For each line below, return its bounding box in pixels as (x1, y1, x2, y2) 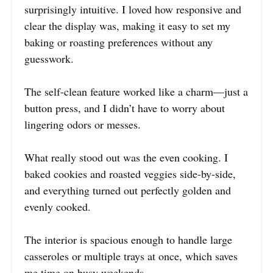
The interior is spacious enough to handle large (24, 232, 232, 247)
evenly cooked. (24, 199, 91, 214)
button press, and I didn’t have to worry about (24, 100, 225, 115)
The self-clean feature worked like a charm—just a (24, 83, 248, 99)
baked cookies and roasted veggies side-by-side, (24, 166, 236, 181)
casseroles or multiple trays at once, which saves (24, 248, 238, 263)
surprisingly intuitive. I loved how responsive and (24, 1, 241, 16)
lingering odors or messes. (24, 116, 141, 132)
